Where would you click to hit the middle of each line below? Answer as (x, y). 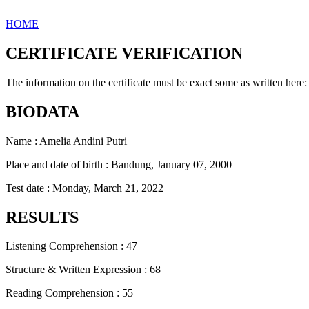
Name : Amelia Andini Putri (66, 141)
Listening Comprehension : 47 (71, 246)
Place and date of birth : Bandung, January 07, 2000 (119, 164)
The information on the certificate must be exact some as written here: (156, 82)
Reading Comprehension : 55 (69, 293)
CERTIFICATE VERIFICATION (124, 53)
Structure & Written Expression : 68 (83, 270)
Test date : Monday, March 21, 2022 (84, 188)
